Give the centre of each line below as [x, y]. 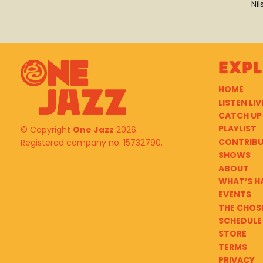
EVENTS [235, 195]
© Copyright [47, 130]
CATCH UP [240, 115]
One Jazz [93, 130]
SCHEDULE [240, 221]
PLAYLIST [237, 129]
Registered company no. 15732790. [92, 143]
